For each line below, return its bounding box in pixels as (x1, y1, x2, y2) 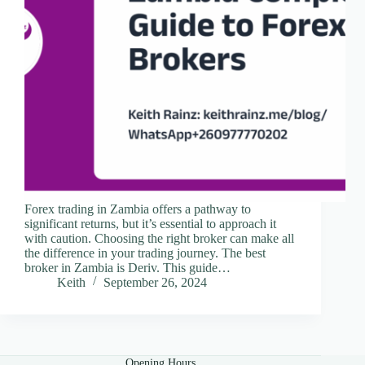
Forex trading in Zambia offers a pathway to (24, 202, 251, 217)
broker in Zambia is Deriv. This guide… (24, 261, 231, 275)
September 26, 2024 (103, 275, 207, 290)
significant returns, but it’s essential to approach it (24, 217, 276, 231)
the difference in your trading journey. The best (24, 246, 266, 261)
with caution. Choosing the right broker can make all (24, 231, 294, 246)
